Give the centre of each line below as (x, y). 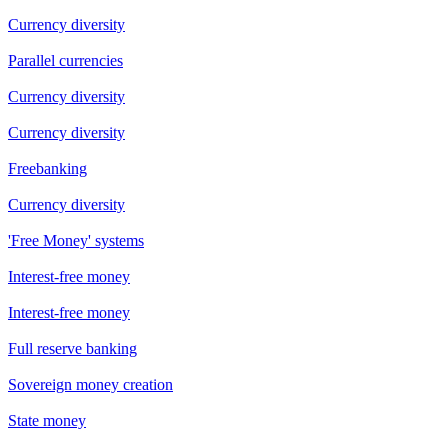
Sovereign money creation (90, 384)
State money (47, 420)
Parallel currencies (65, 60)
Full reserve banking (72, 348)
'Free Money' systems (76, 240)
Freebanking (47, 168)
